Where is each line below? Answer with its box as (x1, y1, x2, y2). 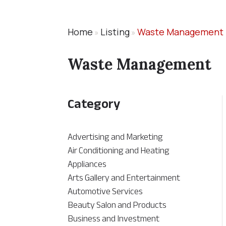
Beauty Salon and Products (68, 196, 167, 214)
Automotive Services (68, 183, 143, 200)
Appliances (68, 155, 107, 173)
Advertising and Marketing (68, 128, 163, 146)
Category (68, 91, 121, 116)
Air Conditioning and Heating (68, 142, 170, 159)
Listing (100, 26, 130, 38)
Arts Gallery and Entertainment (68, 169, 181, 187)
